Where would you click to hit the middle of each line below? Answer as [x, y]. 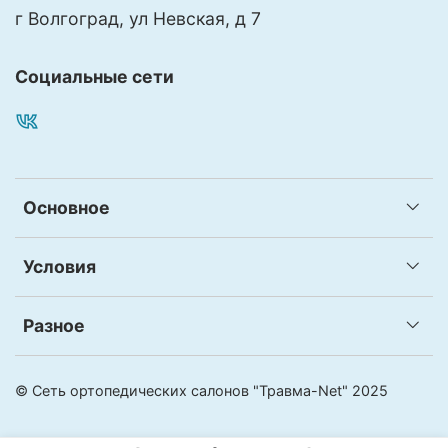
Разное [54, 325]
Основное [66, 207]
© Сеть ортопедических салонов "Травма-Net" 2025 [201, 390]
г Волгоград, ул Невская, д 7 [138, 18]
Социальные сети [94, 76]
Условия [59, 266]
